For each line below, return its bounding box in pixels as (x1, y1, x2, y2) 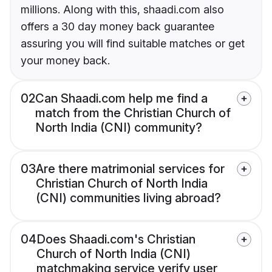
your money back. (21, 53, 110, 67)
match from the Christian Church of (35, 105, 231, 120)
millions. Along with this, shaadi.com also (21, 2, 224, 16)
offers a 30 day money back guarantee (21, 19, 214, 33)
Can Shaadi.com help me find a (35, 90, 208, 106)
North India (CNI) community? (35, 120, 202, 135)
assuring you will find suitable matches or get (21, 36, 245, 50)
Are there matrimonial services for (36, 161, 225, 176)
